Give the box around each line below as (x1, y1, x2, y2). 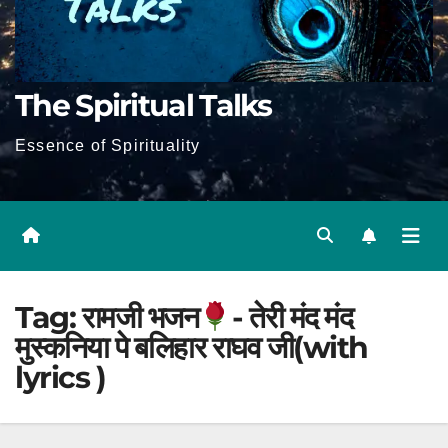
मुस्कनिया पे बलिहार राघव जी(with (15, 329, 368, 366)
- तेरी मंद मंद (232, 299, 353, 336)
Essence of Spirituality (15, 137, 201, 154)
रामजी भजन (81, 299, 198, 336)
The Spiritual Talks (15, 87, 272, 124)
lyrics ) (15, 359, 105, 396)
